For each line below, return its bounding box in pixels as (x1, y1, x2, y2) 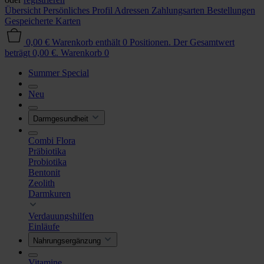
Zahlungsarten (151, 5, 207, 15)
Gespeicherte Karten (5, 16, 81, 26)
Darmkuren (28, 189, 71, 199)
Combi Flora (28, 136, 75, 146)
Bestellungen (207, 5, 255, 15)
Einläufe (28, 222, 60, 232)
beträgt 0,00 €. (5, 48, 61, 58)
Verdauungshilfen (28, 211, 94, 221)
